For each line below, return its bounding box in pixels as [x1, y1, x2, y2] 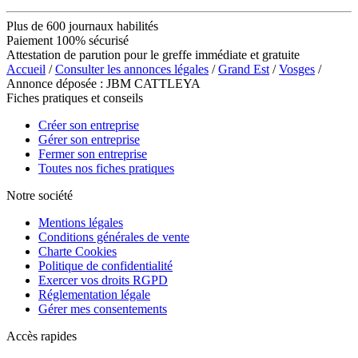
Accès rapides [6, 328, 77, 343]
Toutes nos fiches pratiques [38, 161, 174, 175]
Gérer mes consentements [38, 301, 167, 316]
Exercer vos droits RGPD [38, 272, 168, 287]
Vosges [279, 62, 315, 76]
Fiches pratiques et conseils [6, 90, 143, 105]
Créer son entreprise [38, 117, 139, 132]
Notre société [6, 188, 73, 202]
